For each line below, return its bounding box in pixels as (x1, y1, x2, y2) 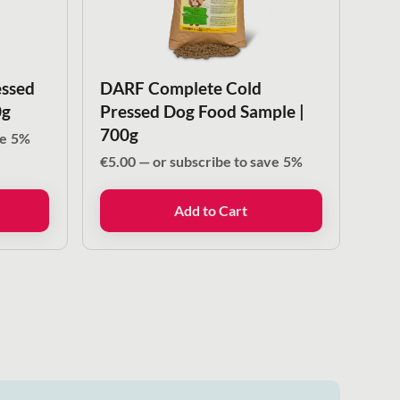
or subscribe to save (149, 153, 282, 171)
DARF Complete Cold (99, 78, 262, 99)
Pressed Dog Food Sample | (99, 101, 304, 122)
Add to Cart (174, 201, 248, 219)
